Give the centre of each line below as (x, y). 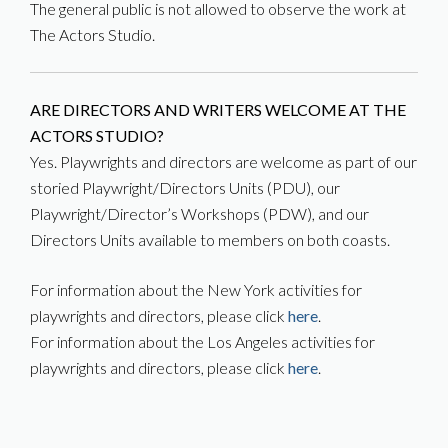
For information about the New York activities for (196, 289)
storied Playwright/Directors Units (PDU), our (185, 187)
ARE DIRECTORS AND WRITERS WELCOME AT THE (218, 109)
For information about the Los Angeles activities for (202, 341)
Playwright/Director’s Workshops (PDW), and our (199, 213)
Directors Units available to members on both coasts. (210, 239)
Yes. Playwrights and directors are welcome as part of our (223, 161)
